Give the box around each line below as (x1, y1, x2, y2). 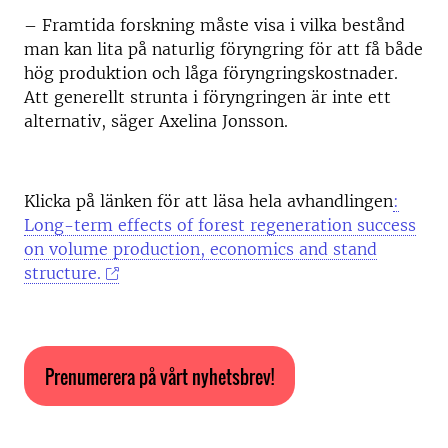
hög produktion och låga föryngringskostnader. (24, 62, 398, 83)
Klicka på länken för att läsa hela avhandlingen (24, 190, 393, 211)
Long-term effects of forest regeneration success (24, 214, 416, 235)
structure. (24, 262, 101, 283)
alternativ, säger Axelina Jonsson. (24, 110, 288, 131)
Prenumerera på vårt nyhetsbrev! (45, 363, 274, 390)
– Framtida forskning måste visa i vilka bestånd (24, 14, 405, 35)
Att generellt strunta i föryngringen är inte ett (24, 86, 391, 107)
